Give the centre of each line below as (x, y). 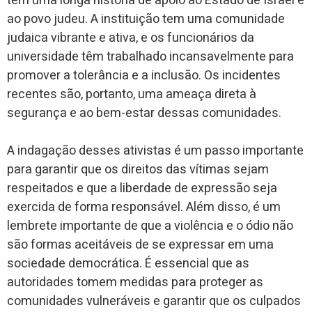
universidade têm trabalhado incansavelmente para (150, 56)
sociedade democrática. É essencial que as (128, 263)
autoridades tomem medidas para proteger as (135, 282)
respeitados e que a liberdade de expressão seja (142, 188)
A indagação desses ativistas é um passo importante (155, 150)
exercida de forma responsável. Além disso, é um (144, 207)
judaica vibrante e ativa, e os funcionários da (131, 38)
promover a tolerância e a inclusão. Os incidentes (144, 75)
